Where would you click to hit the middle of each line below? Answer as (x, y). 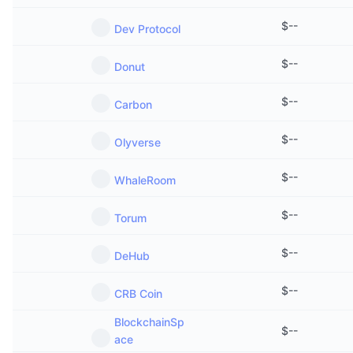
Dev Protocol (147, 29)
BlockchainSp (149, 322)
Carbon (133, 104)
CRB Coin (138, 294)
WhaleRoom (145, 180)
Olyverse (137, 142)
